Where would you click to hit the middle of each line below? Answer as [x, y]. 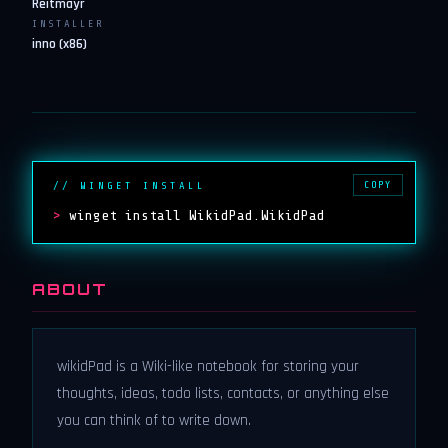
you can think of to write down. [154, 420]
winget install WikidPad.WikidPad [197, 215]
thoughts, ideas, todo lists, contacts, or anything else [223, 393]
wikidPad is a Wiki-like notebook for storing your [208, 366]
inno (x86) [59, 44]
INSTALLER [68, 24]
